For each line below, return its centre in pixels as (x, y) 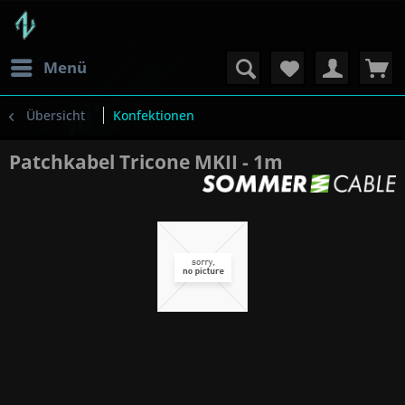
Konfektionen (154, 115)
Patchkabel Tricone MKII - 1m (146, 162)
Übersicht (56, 115)
